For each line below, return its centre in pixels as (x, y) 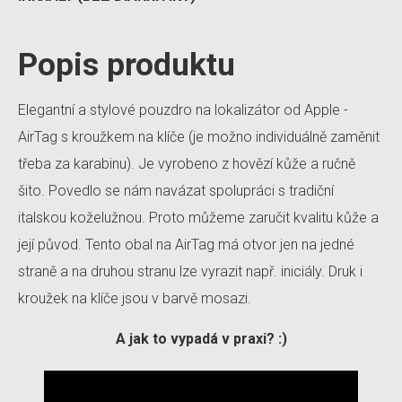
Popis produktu (127, 65)
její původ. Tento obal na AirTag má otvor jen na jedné (186, 244)
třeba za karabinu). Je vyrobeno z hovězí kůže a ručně (187, 163)
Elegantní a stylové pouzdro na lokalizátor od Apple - (183, 109)
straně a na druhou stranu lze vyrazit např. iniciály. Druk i (190, 271)
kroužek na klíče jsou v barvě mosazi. (136, 298)
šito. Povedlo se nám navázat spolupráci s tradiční (176, 190)
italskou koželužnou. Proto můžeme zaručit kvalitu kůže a (198, 217)
